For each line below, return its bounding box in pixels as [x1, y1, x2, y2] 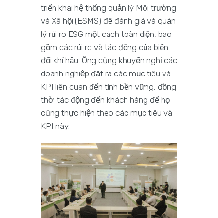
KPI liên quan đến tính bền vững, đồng [41, 82, 176, 92]
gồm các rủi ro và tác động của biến [41, 42, 168, 53]
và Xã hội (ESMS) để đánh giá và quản [41, 16, 176, 26]
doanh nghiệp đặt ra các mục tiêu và [41, 69, 171, 79]
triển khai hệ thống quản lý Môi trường [41, 3, 176, 13]
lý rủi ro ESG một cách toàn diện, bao [41, 29, 172, 39]
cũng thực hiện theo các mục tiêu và [41, 108, 172, 118]
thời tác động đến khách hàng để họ [41, 95, 170, 105]
